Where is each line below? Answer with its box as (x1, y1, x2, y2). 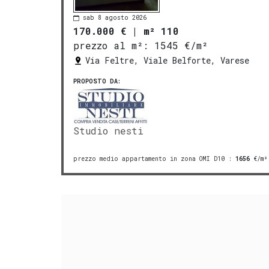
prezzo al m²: (73, 38, 148, 52)
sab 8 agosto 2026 (83, 14, 147, 22)
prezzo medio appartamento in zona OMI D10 (73, 154, 225, 163)
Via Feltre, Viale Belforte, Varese (85, 54, 249, 66)
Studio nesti (73, 124, 144, 137)
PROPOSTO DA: (73, 77, 121, 85)
